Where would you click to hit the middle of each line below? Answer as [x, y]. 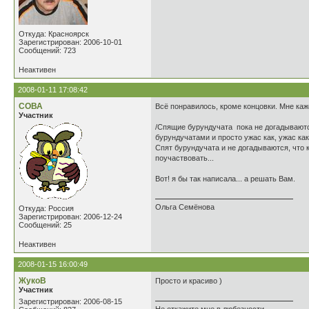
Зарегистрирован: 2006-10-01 [70, 42]
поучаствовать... [185, 158]
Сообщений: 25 [45, 225]
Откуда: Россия [46, 208]
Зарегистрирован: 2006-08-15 [70, 301]
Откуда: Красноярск [54, 34]
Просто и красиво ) [189, 281]
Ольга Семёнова [185, 207]
